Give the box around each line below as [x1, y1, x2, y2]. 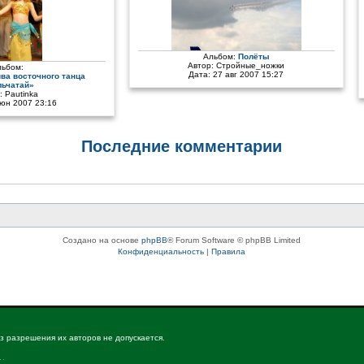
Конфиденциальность [118, 246, 205, 256]
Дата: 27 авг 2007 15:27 [188, 70, 284, 79]
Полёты [237, 52, 270, 61]
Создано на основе [63, 235, 142, 245]
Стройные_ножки [216, 61, 285, 70]
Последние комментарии [81, 137, 283, 155]
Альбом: [202, 52, 238, 61]
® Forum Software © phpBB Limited [167, 235, 301, 245]
